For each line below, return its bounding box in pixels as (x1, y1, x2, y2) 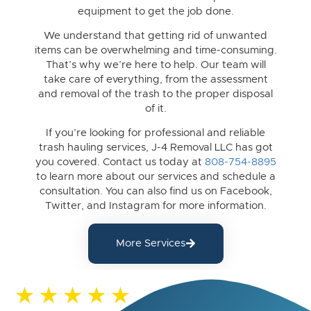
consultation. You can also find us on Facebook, (39, 186, 272, 197)
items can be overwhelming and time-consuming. (34, 45, 277, 56)
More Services (115, 237, 185, 249)
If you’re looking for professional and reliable (46, 128, 265, 139)
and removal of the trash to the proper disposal (38, 89, 273, 100)
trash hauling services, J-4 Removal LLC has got (38, 142, 273, 153)
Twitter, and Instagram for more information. (44, 201, 267, 212)
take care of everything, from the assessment (43, 74, 268, 85)
